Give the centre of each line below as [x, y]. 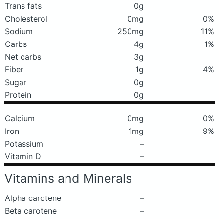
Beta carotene [31, 211]
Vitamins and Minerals [68, 178]
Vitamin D [23, 156]
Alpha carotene [33, 198]
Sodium [19, 31]
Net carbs [23, 57]
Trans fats [23, 6]
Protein [18, 95]
